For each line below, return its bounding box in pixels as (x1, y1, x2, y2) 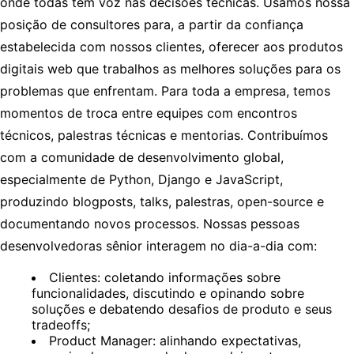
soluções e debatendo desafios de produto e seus (32, 300, 332, 317)
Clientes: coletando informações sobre (49, 269, 281, 285)
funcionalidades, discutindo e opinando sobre (32, 284, 304, 301)
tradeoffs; (32, 316, 90, 333)
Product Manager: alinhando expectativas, (49, 332, 301, 348)
